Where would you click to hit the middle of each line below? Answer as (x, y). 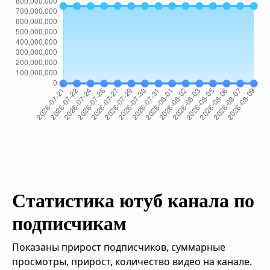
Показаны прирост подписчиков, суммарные (119, 247)
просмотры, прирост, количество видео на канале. (132, 262)
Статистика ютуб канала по (133, 201)
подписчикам (69, 224)
